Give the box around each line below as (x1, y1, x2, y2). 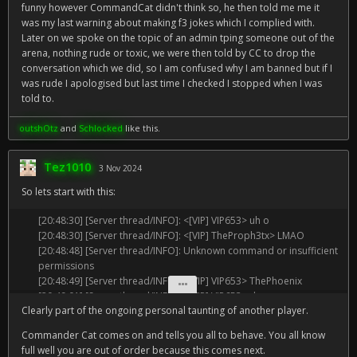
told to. (22, 92, 54, 105)
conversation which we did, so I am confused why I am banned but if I (22, 61, 332, 75)
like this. (123, 122, 160, 134)
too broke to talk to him (38, 335, 145, 348)
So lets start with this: (22, 185, 116, 198)
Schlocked (79, 122, 123, 134)
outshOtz (19, 122, 58, 134)
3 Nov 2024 (99, 163, 142, 174)
